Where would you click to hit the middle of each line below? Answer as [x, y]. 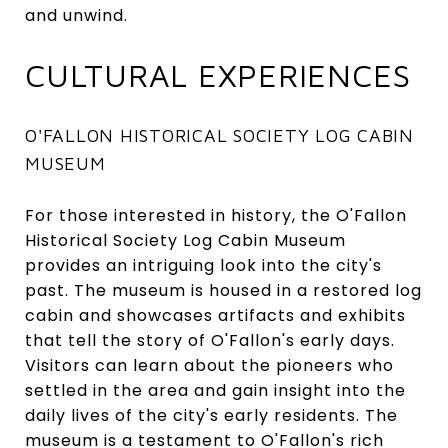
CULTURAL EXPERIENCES [218, 74]
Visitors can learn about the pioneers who [209, 365]
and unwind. [76, 15]
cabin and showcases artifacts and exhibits [215, 315]
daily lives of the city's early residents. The [211, 415]
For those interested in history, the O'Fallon [216, 215]
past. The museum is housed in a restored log [223, 290]
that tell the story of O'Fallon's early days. [210, 340]
